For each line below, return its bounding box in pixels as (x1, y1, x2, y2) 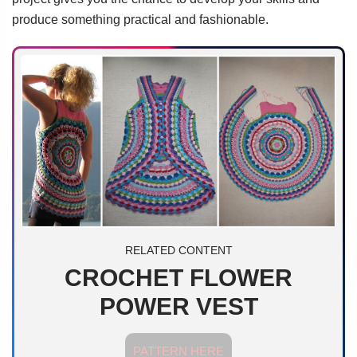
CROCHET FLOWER (65, 265, 292, 292)
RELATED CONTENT (124, 244, 233, 257)
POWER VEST (99, 293, 258, 320)
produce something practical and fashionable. (12, 13, 269, 26)
